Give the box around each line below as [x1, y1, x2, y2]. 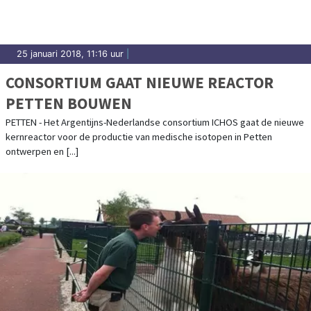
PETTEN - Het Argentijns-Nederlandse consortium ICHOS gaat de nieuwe [6, 115, 304, 128]
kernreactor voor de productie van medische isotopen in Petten [6, 130, 272, 143]
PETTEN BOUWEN [6, 92, 132, 113]
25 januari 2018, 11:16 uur [17, 48, 124, 59]
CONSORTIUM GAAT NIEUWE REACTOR [6, 72, 274, 92]
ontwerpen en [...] [6, 144, 78, 158]
